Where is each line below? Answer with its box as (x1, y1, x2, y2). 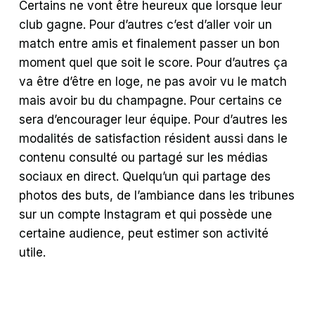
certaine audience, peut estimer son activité (19, 226, 269, 240)
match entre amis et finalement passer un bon (19, 36, 281, 51)
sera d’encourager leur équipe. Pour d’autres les (19, 112, 288, 127)
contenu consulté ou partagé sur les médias (19, 150, 269, 165)
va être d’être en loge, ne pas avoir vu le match (19, 74, 288, 89)
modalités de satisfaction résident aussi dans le (19, 131, 288, 146)
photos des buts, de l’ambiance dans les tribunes (19, 188, 295, 202)
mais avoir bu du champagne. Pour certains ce (19, 93, 283, 108)
